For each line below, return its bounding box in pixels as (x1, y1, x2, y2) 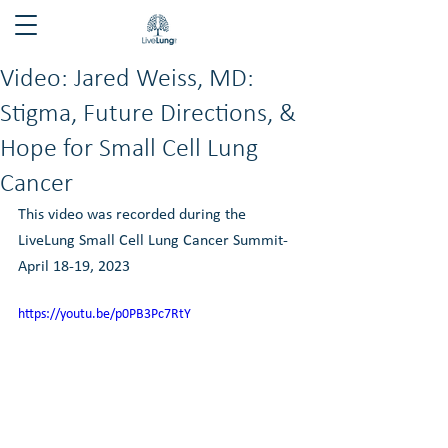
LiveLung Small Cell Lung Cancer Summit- (18, 233, 292, 249)
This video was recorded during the (18, 207, 250, 223)
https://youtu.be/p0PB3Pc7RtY (18, 307, 191, 322)
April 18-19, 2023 (18, 259, 130, 275)
